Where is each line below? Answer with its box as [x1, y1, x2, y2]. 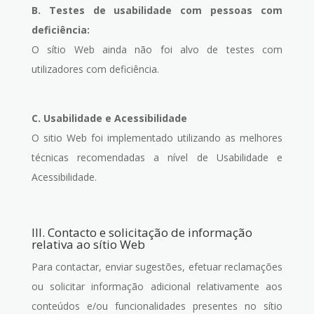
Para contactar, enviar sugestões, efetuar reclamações [31, 260, 283, 273]
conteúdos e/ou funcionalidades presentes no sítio [31, 299, 283, 313]
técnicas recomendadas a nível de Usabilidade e [31, 151, 283, 164]
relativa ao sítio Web [31, 236, 145, 252]
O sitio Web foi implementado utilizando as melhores [31, 131, 283, 144]
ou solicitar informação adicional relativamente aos [31, 280, 283, 293]
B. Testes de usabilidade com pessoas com [31, 4, 283, 17]
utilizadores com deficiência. [31, 62, 159, 76]
